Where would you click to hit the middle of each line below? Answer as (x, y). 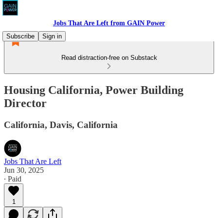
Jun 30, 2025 (24, 170)
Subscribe (20, 36)
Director (25, 103)
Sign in (52, 36)
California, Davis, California (61, 125)
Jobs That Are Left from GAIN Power (109, 23)
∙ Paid (13, 179)
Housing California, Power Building (94, 90)
